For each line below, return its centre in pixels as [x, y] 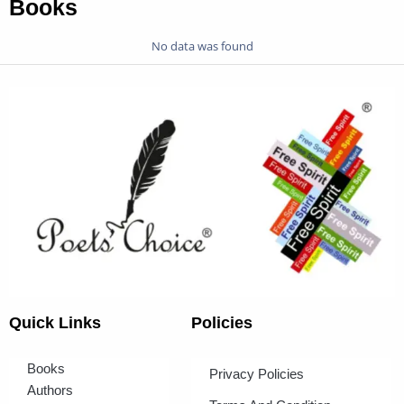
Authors [50, 390]
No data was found [202, 46]
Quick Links [55, 323]
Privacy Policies [256, 374]
